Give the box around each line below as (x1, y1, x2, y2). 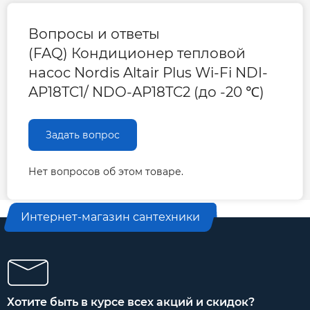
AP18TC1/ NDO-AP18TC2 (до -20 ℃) (28, 83, 264, 100)
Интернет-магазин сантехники (21, 210, 200, 224)
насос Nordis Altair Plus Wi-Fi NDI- (28, 64, 268, 81)
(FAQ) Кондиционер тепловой (28, 44, 246, 62)
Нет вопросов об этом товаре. (28, 165, 183, 178)
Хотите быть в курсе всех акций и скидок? (7, 295, 255, 309)
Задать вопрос (46, 128, 120, 141)
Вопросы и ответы (28, 25, 160, 42)
